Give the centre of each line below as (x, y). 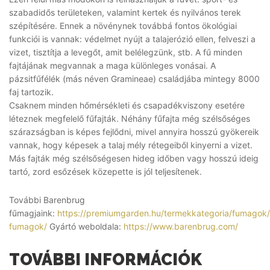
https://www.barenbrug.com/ (181, 226)
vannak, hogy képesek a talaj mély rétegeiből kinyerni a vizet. (131, 145)
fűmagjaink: (33, 213)
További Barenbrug (47, 199)
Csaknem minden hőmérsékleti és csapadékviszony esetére (127, 105)
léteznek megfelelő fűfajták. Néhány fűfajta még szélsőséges (130, 118)
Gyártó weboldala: (85, 226)
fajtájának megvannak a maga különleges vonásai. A (112, 65)
